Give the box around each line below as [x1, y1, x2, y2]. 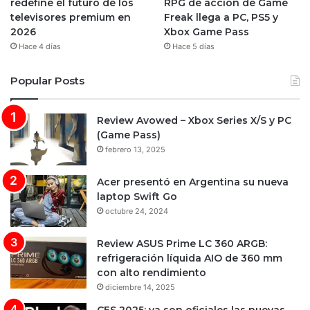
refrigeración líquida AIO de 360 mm [97, 251, 282, 264]
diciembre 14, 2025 [105, 282, 175, 292]
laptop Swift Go [97, 190, 177, 203]
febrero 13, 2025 [105, 144, 165, 154]
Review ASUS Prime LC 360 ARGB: [97, 237, 267, 250]
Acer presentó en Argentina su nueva [97, 175, 289, 188]
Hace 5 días [172, 41, 215, 51]
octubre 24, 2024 [105, 206, 168, 216]
